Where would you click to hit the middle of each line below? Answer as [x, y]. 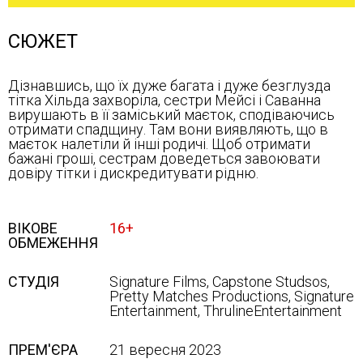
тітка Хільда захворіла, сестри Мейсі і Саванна [164, 100]
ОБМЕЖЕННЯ [53, 243]
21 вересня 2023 [165, 350]
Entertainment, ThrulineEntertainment [226, 311]
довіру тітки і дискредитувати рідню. [133, 173]
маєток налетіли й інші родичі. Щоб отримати [159, 144]
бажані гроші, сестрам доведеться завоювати [164, 158]
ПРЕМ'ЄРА [43, 350]
